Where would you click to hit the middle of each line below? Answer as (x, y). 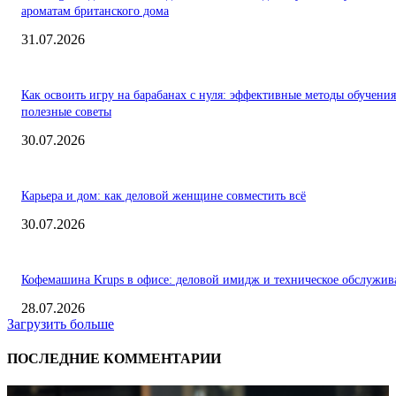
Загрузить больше (61, 324)
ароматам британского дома (95, 11)
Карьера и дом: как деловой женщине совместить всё (164, 195)
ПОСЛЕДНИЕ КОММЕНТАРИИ (114, 359)
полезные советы (66, 111)
